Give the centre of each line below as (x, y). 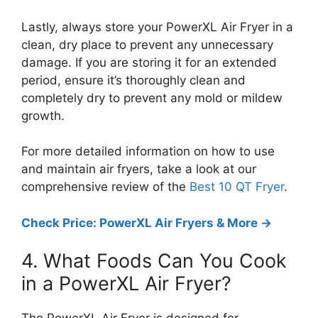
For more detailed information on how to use (148, 151)
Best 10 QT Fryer (237, 187)
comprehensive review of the (105, 187)
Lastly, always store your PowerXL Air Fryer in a (157, 27)
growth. (43, 115)
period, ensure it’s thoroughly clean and (133, 80)
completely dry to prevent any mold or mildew (152, 98)
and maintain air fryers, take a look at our (139, 169)
